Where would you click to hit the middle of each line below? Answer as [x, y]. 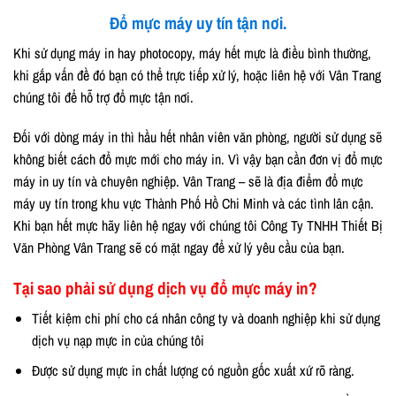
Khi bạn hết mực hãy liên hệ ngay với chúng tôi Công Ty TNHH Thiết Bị [198, 226]
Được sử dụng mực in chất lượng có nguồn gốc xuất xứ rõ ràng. [193, 371]
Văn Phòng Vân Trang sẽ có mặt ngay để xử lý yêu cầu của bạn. [179, 248]
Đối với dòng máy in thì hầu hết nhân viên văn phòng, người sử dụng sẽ [198, 137]
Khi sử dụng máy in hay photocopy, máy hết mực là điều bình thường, [192, 53]
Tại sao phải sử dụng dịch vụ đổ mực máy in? [165, 289]
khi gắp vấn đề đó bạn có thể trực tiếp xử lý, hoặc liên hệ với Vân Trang [197, 75]
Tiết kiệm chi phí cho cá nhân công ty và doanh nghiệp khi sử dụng [206, 318]
